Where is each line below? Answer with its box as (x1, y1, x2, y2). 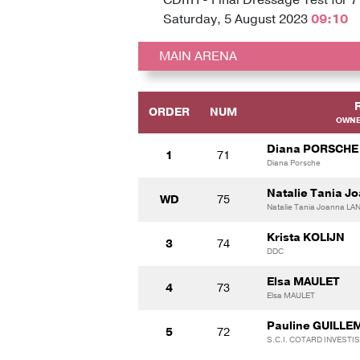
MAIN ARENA (158, 47, 237, 65)
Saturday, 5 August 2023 (163, 10, 308, 28)
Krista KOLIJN (267, 229, 345, 245)
